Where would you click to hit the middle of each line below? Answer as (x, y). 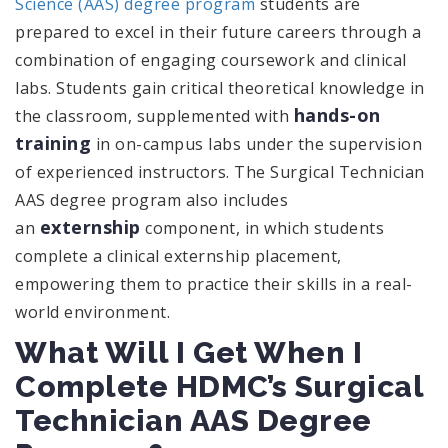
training (53, 142)
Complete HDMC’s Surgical (219, 386)
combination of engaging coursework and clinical (211, 59)
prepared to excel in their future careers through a (218, 31)
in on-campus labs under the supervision (256, 143)
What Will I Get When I (188, 352)
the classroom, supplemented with (154, 115)
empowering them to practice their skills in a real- (214, 283)
